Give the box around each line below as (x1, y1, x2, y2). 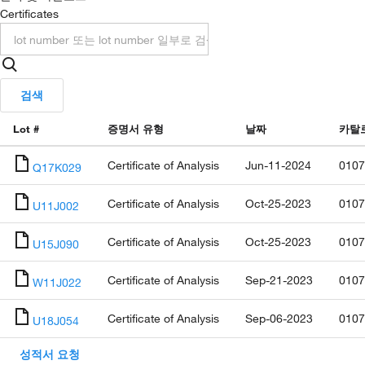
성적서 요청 (20, 347, 80, 361)
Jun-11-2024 (245, 158, 311, 172)
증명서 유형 (108, 122, 164, 135)
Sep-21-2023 (245, 273, 313, 287)
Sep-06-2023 (245, 311, 313, 325)
